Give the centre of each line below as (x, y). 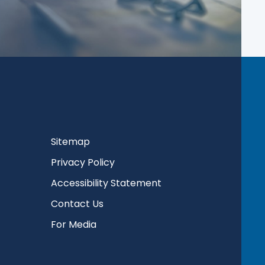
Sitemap (70, 141)
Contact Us (77, 203)
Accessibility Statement (106, 183)
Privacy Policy (83, 162)
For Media (74, 224)
